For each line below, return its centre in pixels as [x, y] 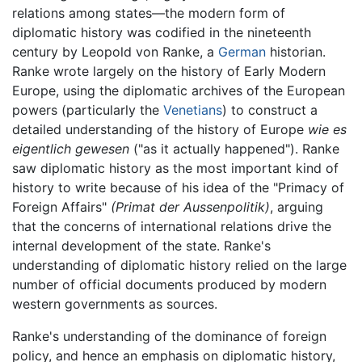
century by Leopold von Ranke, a [115, 51]
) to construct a [270, 109]
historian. [296, 51]
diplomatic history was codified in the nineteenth [162, 32]
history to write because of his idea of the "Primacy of [178, 187]
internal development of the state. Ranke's [141, 245]
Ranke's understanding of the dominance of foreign [169, 336]
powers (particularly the [88, 109]
